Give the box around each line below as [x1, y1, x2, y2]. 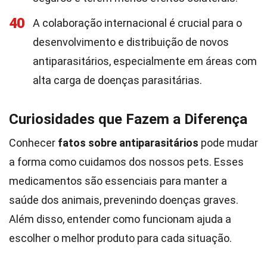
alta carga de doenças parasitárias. [33, 74, 202, 86]
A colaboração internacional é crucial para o [33, 17, 242, 29]
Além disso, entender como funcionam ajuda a [9, 213, 231, 225]
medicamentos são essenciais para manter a [9, 175, 227, 187]
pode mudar [198, 136, 258, 149]
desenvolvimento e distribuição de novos [33, 36, 229, 48]
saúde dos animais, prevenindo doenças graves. [9, 194, 238, 206]
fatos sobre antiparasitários [58, 136, 198, 149]
